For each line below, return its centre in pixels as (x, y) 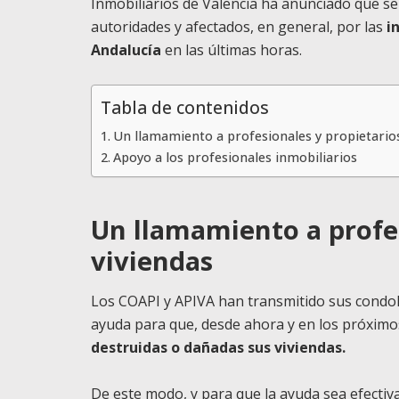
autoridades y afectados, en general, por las (237, 27)
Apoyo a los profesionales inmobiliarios (235, 157)
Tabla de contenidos (185, 108)
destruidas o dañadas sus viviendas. (218, 347)
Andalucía (126, 50)
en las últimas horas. (232, 50)
